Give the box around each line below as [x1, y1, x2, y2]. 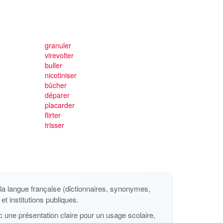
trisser [44, 120, 64, 130]
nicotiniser [44, 70, 77, 80]
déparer [44, 90, 70, 100]
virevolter [44, 50, 74, 60]
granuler [44, 40, 71, 50]
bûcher [44, 80, 67, 90]
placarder [44, 100, 75, 110]
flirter [44, 110, 61, 120]
